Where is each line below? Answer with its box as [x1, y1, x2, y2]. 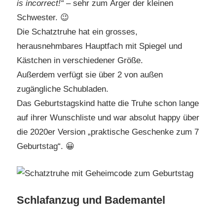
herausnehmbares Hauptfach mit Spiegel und [17, 41, 182, 51]
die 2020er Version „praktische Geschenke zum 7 [17, 127, 199, 137]
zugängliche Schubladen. [17, 84, 109, 94]
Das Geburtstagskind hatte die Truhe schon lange [17, 99, 199, 109]
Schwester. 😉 [17, 13, 69, 23]
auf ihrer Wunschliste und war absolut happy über [17, 113, 199, 123]
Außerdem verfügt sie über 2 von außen [17, 70, 163, 80]
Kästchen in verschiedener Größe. [17, 56, 143, 66]
